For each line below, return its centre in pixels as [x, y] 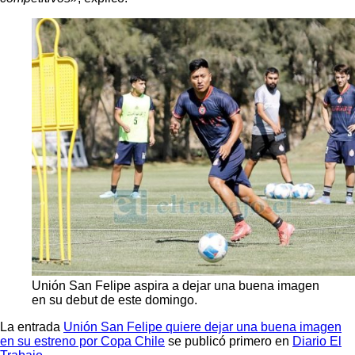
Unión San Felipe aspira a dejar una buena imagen [176, 285]
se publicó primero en [229, 341]
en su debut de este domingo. [115, 300]
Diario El [317, 341]
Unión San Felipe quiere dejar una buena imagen [202, 326]
